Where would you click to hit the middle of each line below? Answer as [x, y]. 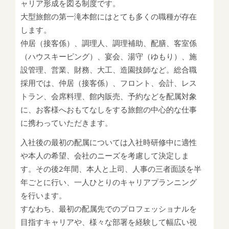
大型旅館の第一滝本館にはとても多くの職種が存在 [109, 16]
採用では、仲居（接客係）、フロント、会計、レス [109, 83]
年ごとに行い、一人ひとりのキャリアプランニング [109, 182]
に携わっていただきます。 [66, 123]
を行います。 [43, 195]
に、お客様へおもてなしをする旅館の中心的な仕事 [109, 109]
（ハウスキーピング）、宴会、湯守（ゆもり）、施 [109, 56]
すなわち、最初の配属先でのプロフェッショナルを [109, 209]
